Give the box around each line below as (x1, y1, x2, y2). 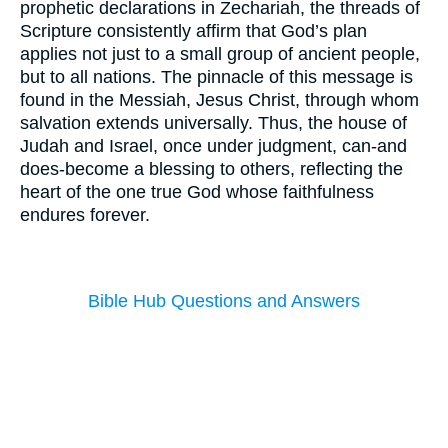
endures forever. (20, 204, 150, 225)
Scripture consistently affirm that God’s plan (20, 20, 367, 41)
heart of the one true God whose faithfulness (20, 181, 374, 202)
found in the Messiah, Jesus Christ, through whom (20, 89, 419, 110)
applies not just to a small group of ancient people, (20, 43, 420, 64)
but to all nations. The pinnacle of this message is (20, 66, 413, 87)
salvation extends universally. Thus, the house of (20, 112, 407, 133)
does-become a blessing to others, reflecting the (20, 158, 403, 179)
